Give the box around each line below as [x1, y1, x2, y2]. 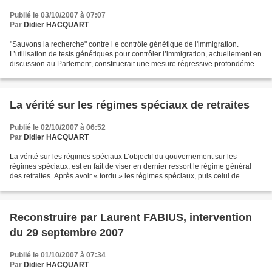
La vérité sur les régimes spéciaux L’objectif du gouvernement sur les [10, 152, 237, 161]
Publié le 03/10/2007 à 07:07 [10, 11, 106, 19]
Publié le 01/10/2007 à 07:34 [10, 251, 106, 259]
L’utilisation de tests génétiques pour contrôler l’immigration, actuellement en [10, 50, 262, 58]
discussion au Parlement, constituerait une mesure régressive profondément [10, 59, 260, 68]
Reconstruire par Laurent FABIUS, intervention [10, 211, 252, 223]
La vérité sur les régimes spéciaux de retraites [10, 99, 250, 111]
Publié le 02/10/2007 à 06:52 [10, 123, 106, 132]
